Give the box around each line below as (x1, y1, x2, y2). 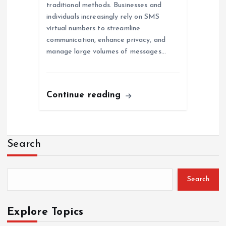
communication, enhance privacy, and (46, 36, 166, 44)
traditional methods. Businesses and (46, 2, 162, 10)
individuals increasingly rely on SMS (46, 13, 160, 21)
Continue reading (46, 91, 124, 100)
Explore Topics (7, 206, 84, 217)
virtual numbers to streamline (46, 25, 141, 33)
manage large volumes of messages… (46, 48, 166, 56)
